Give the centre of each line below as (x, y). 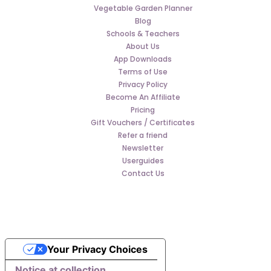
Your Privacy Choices (97, 249)
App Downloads (143, 59)
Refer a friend (143, 135)
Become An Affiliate (143, 97)
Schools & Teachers (143, 34)
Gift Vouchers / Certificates (143, 122)
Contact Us (143, 173)
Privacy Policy (143, 84)
